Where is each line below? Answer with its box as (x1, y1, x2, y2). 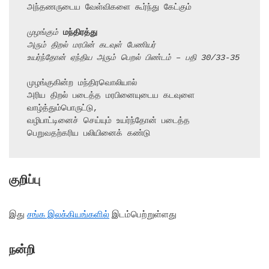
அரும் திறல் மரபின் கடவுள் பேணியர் (27, 41, 156, 50)
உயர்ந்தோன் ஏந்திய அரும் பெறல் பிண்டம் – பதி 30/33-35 (27, 53, 240, 62)
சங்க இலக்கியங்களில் (27, 209, 109, 219)
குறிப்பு (9, 173, 40, 186)
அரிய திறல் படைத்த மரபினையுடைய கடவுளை (27, 91, 195, 100)
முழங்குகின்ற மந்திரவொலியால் (27, 79, 137, 88)
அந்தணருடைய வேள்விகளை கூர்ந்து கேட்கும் (27, 3, 192, 12)
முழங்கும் (27, 28, 63, 37)
